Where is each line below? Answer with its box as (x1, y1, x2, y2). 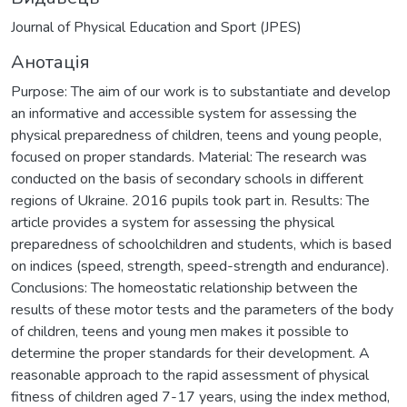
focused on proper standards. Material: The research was (11, 147, 367, 168)
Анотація (11, 50, 90, 75)
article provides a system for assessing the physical (11, 213, 334, 233)
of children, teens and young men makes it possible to (11, 322, 349, 342)
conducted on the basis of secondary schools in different (11, 169, 363, 190)
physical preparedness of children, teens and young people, (11, 125, 382, 146)
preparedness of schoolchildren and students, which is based (11, 234, 392, 255)
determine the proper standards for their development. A (11, 343, 370, 364)
